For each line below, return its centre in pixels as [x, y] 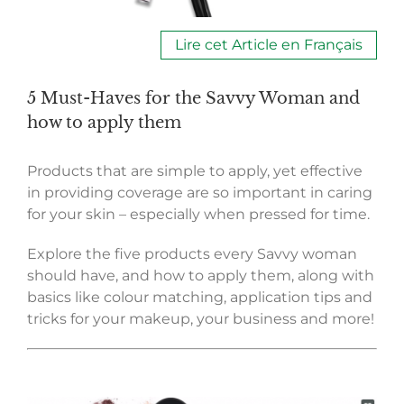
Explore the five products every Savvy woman [192, 253]
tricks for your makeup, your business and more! [201, 318]
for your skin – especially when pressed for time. [198, 214]
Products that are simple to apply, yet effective [195, 170]
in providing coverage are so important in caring [200, 192]
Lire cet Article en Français [269, 44]
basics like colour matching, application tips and [200, 297]
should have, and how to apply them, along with [201, 275]
